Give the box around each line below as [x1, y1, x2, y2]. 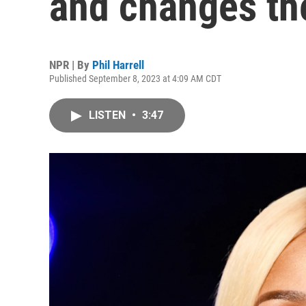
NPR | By [49, 58, 92, 72]
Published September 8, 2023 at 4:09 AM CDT [49, 73, 221, 84]
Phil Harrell [92, 58, 144, 72]
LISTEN [89, 109, 128, 122]
